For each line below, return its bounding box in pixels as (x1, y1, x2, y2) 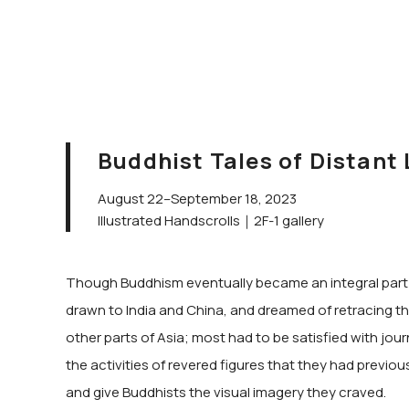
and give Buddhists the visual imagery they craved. (66, 382, 386, 402)
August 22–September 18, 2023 (98, 189, 297, 208)
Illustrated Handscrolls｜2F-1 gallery (98, 211, 324, 230)
